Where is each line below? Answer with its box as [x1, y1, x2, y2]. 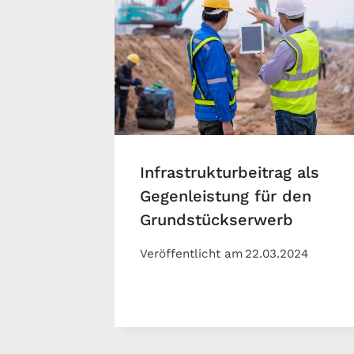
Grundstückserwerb [140, 210, 293, 230]
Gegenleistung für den [140, 186, 311, 206]
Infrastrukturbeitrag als [140, 163, 319, 183]
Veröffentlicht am [140, 246, 243, 261]
